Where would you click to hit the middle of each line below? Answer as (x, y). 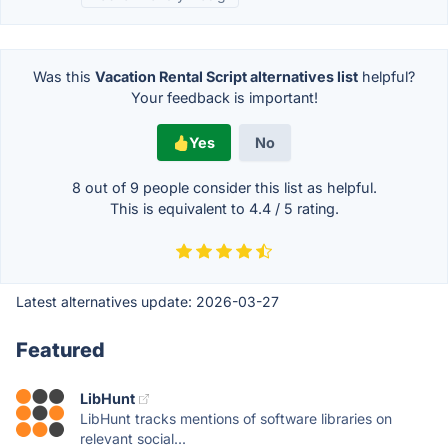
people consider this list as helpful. (257, 187)
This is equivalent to (179, 208)
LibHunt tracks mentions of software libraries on (236, 418)
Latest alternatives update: (106, 301)
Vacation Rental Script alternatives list (226, 76)
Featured (60, 350)
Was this (64, 76)
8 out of (100, 187)
